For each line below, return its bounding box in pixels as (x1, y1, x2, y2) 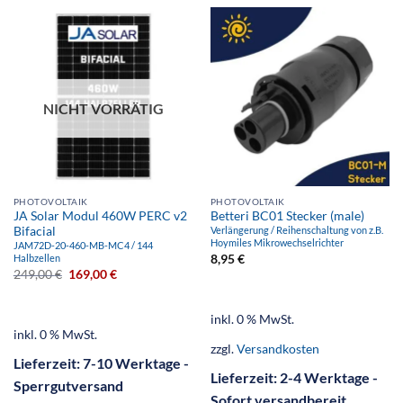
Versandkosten (236, 341, 319, 357)
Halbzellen (13, 252, 60, 264)
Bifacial (13, 224, 56, 239)
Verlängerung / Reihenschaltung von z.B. (210, 224, 383, 237)
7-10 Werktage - (82, 354, 189, 372)
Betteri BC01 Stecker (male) (210, 209, 364, 224)
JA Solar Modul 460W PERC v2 (13, 209, 187, 224)
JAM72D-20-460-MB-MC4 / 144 (13, 239, 153, 252)
